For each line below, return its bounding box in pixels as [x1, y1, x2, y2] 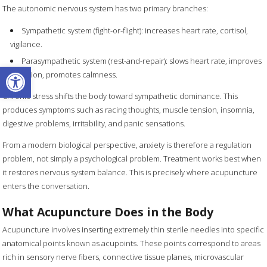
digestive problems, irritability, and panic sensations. [2, 118, 186, 129]
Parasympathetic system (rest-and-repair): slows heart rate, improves [21, 55, 262, 67]
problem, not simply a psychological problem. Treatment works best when [2, 153, 262, 164]
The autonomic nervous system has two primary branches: [2, 2, 209, 14]
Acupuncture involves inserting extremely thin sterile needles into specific [2, 223, 265, 235]
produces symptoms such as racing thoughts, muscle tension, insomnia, [2, 104, 255, 116]
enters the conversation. [2, 181, 90, 192]
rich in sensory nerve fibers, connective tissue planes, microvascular [2, 251, 244, 262]
